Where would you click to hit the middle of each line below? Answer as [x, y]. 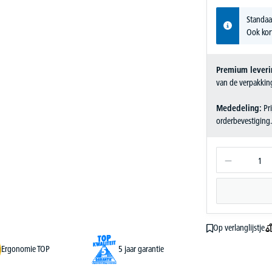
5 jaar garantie [141, 249]
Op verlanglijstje [239, 228]
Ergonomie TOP [25, 249]
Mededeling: [239, 108]
